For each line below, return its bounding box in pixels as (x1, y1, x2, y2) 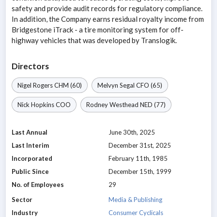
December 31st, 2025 (108, 141, 171, 150)
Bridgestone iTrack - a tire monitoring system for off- (12, 25, 184, 34)
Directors (12, 61, 49, 72)
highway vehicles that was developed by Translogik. (12, 36, 177, 45)
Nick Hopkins (17, 101, 54, 109)
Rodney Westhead (86, 101, 139, 109)
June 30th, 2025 (108, 128, 155, 137)
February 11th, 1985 (108, 155, 168, 163)
